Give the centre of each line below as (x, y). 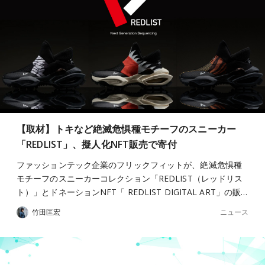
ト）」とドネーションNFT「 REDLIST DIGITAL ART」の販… (132, 192)
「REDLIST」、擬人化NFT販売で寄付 (97, 144)
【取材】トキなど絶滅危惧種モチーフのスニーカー (126, 129)
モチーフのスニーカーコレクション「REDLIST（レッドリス (130, 178)
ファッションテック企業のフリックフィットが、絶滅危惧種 (129, 165)
